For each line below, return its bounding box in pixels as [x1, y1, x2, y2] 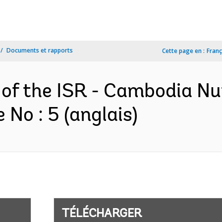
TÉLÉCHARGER [61, 208, 142, 220]
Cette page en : [162, 47, 205, 55]
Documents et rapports [6, 46, 73, 55]
